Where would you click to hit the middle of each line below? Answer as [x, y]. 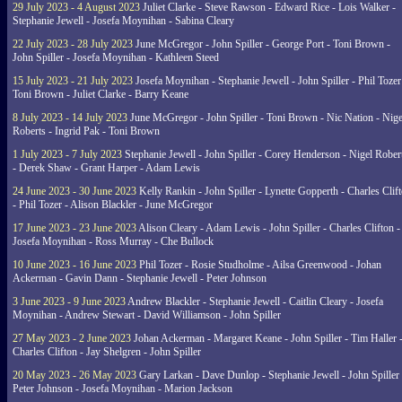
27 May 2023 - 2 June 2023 [72, 338]
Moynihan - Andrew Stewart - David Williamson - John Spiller [147, 315]
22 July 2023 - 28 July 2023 [73, 44]
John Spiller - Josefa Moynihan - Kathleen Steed [116, 57]
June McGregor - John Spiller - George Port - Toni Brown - [262, 44]
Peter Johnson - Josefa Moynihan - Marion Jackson [122, 389]
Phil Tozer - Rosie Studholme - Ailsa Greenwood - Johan [259, 265]
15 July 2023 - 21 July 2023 [73, 81]
